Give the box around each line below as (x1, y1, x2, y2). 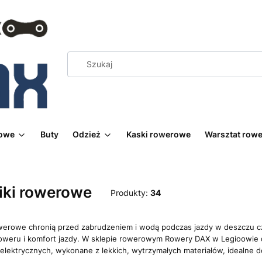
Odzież (73, 129, 101, 140)
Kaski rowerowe (126, 129, 191, 140)
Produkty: (111, 187, 150, 198)
